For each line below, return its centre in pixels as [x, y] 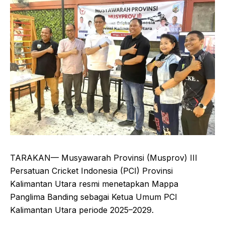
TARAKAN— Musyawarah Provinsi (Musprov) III [104, 158]
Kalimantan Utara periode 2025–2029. [82, 210]
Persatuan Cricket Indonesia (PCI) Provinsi [91, 171]
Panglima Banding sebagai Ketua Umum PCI [94, 197]
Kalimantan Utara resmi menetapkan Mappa [94, 184]
